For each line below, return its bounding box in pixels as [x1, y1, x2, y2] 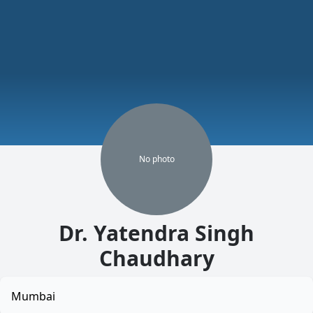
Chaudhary [99, 244, 214, 272]
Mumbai [11, 289, 55, 304]
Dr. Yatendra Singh [59, 219, 254, 247]
